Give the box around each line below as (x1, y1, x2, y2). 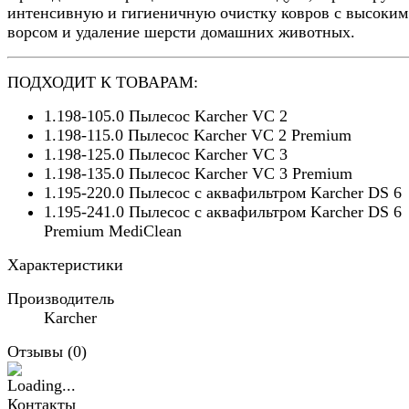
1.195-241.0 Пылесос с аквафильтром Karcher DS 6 (44, 203, 402, 222)
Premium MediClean (44, 222, 182, 241)
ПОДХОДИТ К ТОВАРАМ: (7, 73, 198, 92)
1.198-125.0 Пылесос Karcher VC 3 (44, 145, 288, 164)
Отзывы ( (7, 342, 73, 362)
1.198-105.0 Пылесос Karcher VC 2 (44, 107, 288, 126)
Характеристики (7, 256, 123, 275)
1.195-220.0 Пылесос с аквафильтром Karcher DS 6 (44, 184, 402, 203)
